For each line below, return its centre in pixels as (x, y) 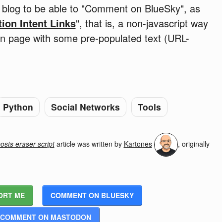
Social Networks (85, 107)
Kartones (138, 143)
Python (18, 107)
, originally (194, 143)
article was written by (89, 143)
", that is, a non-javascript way (142, 23)
